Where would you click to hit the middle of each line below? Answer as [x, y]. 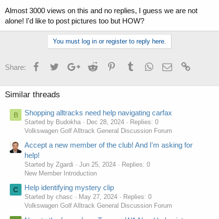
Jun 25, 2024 [98, 165]
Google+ [93, 66]
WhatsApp [170, 66]
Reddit [108, 66]
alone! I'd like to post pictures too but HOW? [75, 21]
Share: [15, 67]
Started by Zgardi [49, 165]
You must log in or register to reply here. [109, 41]
